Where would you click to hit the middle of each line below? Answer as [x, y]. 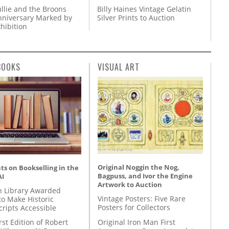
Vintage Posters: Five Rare [142, 199]
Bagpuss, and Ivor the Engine [145, 176]
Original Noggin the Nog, [139, 167]
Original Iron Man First [136, 222]
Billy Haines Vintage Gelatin [144, 9]
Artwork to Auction [130, 185]
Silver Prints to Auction [136, 18]
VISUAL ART [119, 67]
